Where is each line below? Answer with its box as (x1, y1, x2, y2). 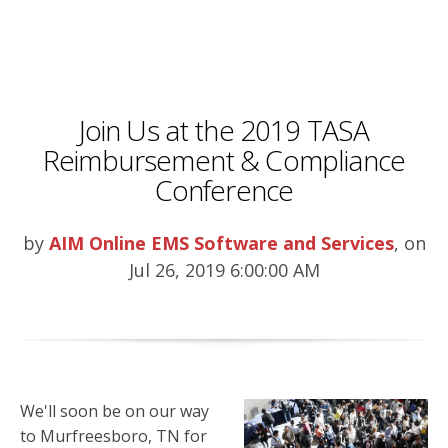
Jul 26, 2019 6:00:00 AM (128, 258, 320, 283)
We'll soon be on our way (20, 400, 209, 423)
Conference (154, 171, 294, 210)
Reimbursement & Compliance (42, 141, 406, 180)
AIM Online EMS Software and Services (48, 231, 394, 256)
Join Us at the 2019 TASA (78, 111, 370, 150)
